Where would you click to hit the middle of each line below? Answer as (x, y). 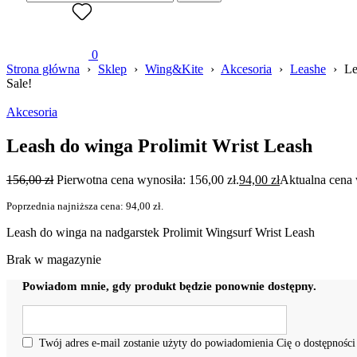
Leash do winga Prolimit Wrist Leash (159, 145)
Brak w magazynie (54, 259)
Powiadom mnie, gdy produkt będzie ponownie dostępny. (169, 286)
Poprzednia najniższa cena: (66, 206)
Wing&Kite (174, 69)
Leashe (308, 69)
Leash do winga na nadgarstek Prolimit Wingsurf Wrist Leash (161, 232)
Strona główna (43, 69)
